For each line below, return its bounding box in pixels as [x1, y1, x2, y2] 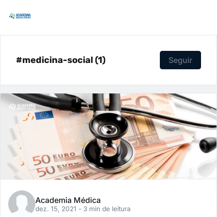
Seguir [169, 55, 192, 65]
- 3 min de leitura [78, 205, 131, 213]
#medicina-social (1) [16, 54, 106, 65]
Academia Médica [35, 195, 101, 205]
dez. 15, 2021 [35, 205, 78, 213]
